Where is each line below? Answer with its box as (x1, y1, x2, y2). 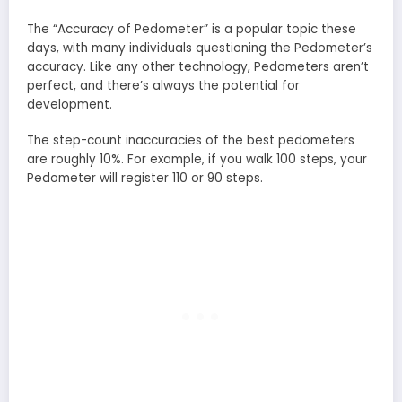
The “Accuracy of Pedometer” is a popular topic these (27, 20, 356, 38)
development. (27, 95, 112, 113)
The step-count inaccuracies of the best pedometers (27, 132, 354, 150)
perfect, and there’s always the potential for (27, 76, 300, 94)
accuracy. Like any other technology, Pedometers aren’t (27, 57, 369, 75)
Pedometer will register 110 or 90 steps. (27, 170, 263, 188)
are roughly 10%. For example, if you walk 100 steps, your (27, 151, 367, 169)
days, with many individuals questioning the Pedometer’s (27, 39, 372, 57)
